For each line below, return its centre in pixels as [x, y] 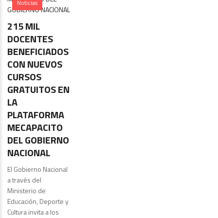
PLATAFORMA [36, 115]
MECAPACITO [35, 127]
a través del [24, 180]
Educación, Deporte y [38, 201]
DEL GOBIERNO [38, 140]
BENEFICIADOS [38, 52]
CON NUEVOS [35, 64]
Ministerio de [27, 191]
